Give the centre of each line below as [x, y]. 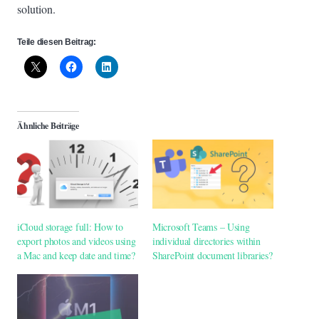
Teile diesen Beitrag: [57, 42]
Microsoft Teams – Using [201, 227]
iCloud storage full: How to [70, 227]
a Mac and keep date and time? [76, 256]
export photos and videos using [77, 241]
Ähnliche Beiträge [48, 125]
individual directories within [206, 241]
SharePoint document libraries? [213, 256]
